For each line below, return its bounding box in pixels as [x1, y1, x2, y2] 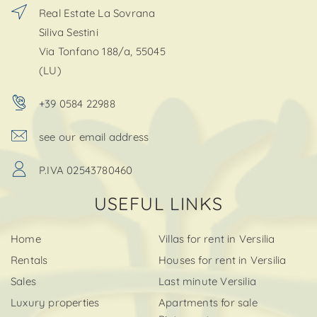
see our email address [39, 129, 149, 144]
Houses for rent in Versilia [158, 253, 287, 267]
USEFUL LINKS [93, 192, 224, 214]
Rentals [11, 253, 48, 267]
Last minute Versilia [158, 274, 256, 288]
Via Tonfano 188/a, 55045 [39, 44, 166, 58]
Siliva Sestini [39, 25, 98, 39]
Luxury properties [11, 295, 100, 309]
